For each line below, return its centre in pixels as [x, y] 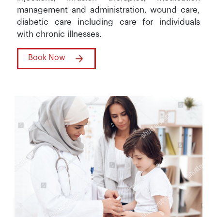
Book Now [47, 58]
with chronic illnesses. [59, 34]
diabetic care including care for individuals [108, 22]
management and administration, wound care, [108, 10]
